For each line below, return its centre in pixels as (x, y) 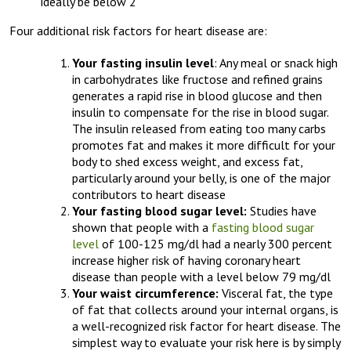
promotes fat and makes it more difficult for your (204, 145)
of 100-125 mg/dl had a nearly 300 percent (215, 243)
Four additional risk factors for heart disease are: (138, 30)
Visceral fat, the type (277, 293)
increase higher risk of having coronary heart (186, 260)
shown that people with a (142, 227)
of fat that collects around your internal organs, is (205, 309)
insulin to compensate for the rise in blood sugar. (200, 112)
